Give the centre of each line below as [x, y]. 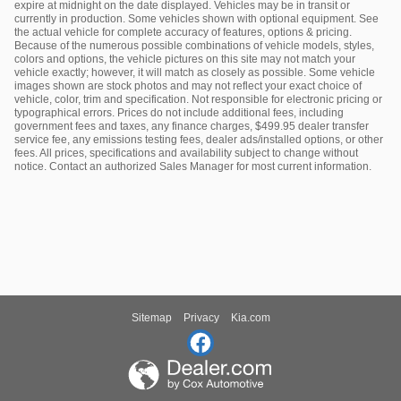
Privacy [201, 317]
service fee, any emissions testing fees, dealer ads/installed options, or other [199, 139]
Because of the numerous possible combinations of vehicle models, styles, [194, 45]
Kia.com [250, 317]
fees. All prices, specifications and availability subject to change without [186, 153]
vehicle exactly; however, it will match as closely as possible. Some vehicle [195, 72]
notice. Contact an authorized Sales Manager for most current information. [193, 166]
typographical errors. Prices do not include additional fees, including [179, 112]
